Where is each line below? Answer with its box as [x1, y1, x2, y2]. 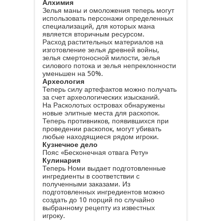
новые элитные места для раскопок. [42, 109, 160, 117]
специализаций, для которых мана [42, 22, 155, 30]
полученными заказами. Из [42, 180, 130, 188]
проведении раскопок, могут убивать [42, 125, 161, 133]
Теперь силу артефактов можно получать [42, 85, 177, 93]
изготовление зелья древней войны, [42, 46, 159, 54]
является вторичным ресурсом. [42, 30, 145, 38]
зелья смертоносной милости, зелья [42, 54, 160, 62]
